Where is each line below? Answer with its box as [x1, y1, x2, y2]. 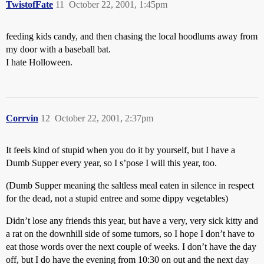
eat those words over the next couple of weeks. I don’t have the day [6, 242, 256, 252]
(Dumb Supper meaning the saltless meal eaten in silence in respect [6, 180, 254, 190]
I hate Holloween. [6, 57, 72, 67]
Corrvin [6, 113, 38, 123]
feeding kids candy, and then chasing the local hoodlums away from [6, 31, 258, 41]
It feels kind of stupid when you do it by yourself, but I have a [6, 145, 235, 155]
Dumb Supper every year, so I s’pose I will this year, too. [6, 158, 217, 168]
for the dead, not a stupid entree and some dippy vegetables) [6, 193, 228, 203]
